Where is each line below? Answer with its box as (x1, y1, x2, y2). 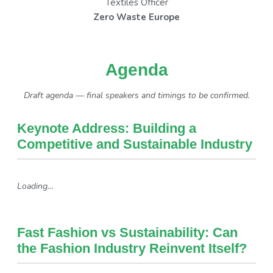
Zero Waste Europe (93, 10, 180, 23)
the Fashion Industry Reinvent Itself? (17, 240, 247, 256)
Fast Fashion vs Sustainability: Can (17, 224, 238, 240)
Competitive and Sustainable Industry (17, 136, 252, 152)
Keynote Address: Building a (17, 120, 196, 136)
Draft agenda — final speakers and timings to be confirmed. (23, 89, 250, 101)
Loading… (17, 180, 54, 192)
